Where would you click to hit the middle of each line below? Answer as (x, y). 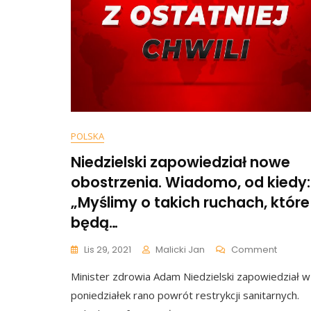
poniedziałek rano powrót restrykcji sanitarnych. (185, 295)
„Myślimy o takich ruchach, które (190, 202)
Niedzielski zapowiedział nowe (180, 162)
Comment (254, 250)
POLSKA (87, 136)
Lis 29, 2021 (108, 250)
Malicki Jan (180, 250)
